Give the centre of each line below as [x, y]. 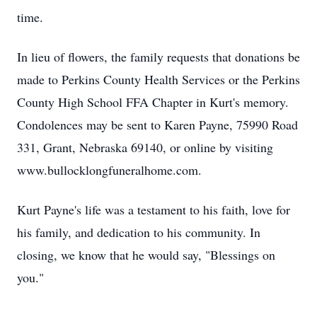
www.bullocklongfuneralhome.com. [109, 170]
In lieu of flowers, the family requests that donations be [158, 57]
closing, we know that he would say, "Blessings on [146, 255]
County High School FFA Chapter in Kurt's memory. [153, 102]
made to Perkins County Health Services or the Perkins [158, 79]
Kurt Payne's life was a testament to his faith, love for [154, 209]
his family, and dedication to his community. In [139, 232]
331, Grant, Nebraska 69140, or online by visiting [145, 147]
